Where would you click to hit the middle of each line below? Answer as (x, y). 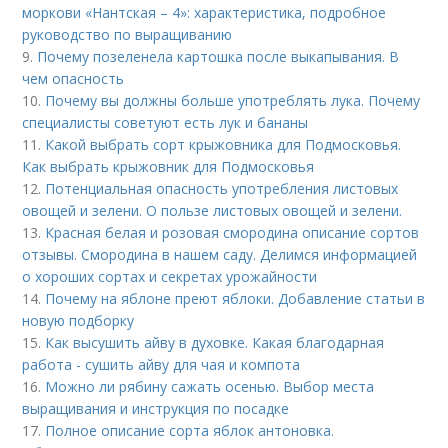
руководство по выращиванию (127, 35)
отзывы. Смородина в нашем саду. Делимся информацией (220, 255)
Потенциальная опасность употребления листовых (222, 189)
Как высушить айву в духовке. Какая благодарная (215, 343)
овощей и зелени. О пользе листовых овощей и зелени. (212, 211)
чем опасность (73, 79)
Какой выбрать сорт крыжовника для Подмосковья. (223, 145)
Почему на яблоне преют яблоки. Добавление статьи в (235, 299)
